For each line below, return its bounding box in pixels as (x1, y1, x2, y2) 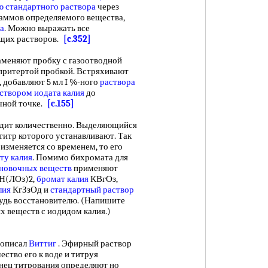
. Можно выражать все (4, 23, 90, 33)
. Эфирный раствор (56, 238, 132, 249)
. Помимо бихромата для (32, 152, 128, 163)
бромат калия (36, 173, 89, 184)
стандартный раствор (50, 184, 134, 195)
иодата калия (34, 87, 84, 98)
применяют (72, 163, 118, 173)
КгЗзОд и (11, 184, 50, 195)
